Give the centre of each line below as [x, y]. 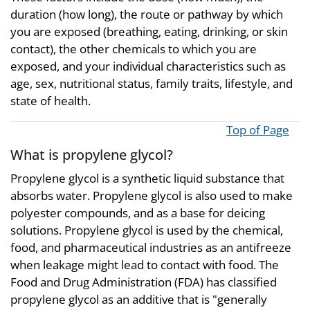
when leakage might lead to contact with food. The [145, 264]
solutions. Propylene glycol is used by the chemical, [147, 230]
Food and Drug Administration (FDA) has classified [144, 282]
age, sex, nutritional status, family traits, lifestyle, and [152, 83]
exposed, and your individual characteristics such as [148, 66]
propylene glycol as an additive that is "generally [139, 299]
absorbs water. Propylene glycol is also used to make [152, 195]
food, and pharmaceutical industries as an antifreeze [151, 247]
